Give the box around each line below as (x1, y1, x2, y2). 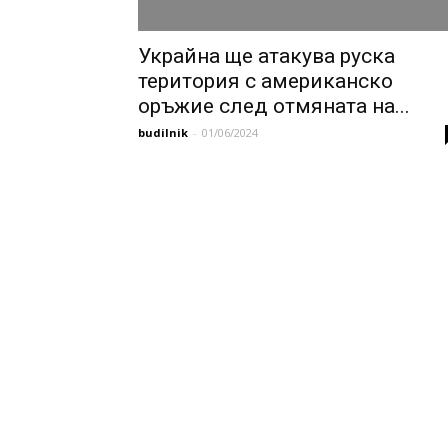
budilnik (138, 125, 188, 140)
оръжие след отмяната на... (138, 94, 410, 118)
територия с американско (138, 69, 393, 93)
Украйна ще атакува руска (138, 44, 395, 68)
